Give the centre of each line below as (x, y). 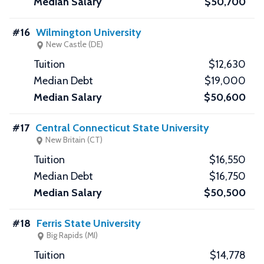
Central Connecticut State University (122, 128)
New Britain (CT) (73, 140)
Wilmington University (89, 33)
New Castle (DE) (74, 44)
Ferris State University (89, 224)
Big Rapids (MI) (71, 235)
